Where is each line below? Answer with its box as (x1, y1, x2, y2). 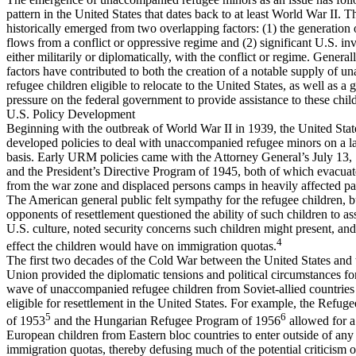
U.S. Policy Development (6, 106, 135, 121)
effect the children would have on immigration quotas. (6, 239, 277, 253)
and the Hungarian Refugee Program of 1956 (51, 314, 281, 328)
